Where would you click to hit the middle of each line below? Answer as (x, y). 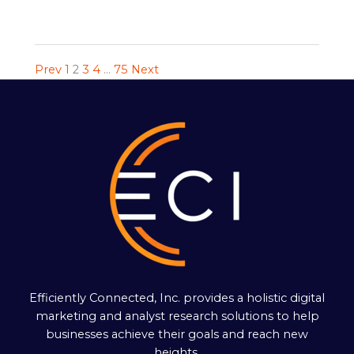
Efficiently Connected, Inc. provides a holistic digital (177, 298)
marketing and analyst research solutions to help (177, 316)
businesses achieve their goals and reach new (177, 334)
